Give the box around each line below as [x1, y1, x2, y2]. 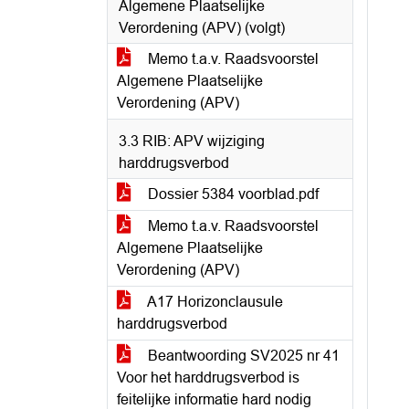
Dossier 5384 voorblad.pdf [144, 186, 319, 202]
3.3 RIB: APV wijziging [119, 133, 265, 149]
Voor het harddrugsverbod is [117, 370, 299, 385]
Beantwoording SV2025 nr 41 [144, 348, 340, 363]
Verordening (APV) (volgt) [119, 20, 285, 36]
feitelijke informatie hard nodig [117, 392, 311, 407]
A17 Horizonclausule [144, 294, 283, 309]
